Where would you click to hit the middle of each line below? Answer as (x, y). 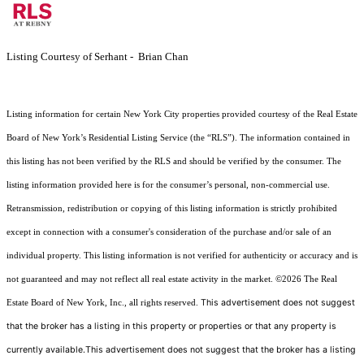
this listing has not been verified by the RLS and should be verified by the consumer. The (174, 161)
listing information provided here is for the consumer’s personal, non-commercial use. (168, 184)
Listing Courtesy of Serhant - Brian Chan (97, 56)
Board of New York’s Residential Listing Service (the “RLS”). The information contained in (178, 137)
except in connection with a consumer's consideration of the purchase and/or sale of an (169, 232)
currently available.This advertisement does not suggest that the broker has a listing (181, 349)
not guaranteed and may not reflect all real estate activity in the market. (141, 279)
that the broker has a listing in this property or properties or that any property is (171, 326)
